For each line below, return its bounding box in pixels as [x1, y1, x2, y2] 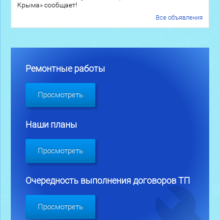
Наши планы [25, 120, 77, 130]
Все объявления [156, 13, 203, 21]
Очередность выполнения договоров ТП [25, 176, 190, 186]
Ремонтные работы [25, 64, 105, 74]
